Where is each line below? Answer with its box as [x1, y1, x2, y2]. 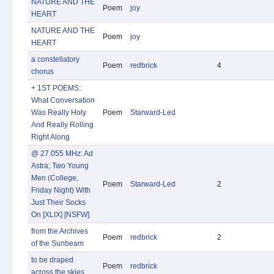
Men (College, [31, 174, 78, 182]
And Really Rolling [31, 120, 94, 129]
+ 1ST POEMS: [31, 84, 81, 92]
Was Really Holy [31, 108, 86, 117]
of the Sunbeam [31, 239, 84, 248]
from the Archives [31, 227, 88, 235]
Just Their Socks [31, 198, 86, 207]
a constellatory [31, 55, 80, 64]
